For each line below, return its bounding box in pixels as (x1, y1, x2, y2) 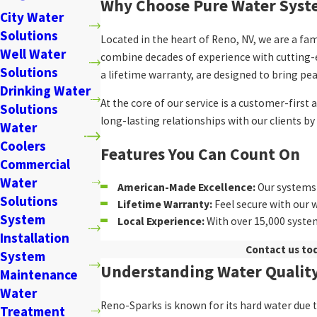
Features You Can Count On (100, 143, 301, 164)
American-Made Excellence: (117, 180, 255, 194)
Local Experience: (117, 214, 204, 228)
